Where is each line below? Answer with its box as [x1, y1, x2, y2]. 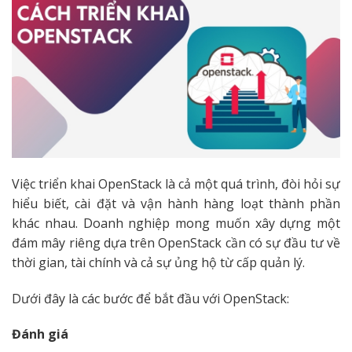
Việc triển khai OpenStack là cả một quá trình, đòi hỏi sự [12, 174, 340, 192]
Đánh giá [12, 325, 68, 343]
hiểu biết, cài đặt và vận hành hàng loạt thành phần [12, 194, 340, 212]
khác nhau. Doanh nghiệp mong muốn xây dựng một [12, 214, 340, 232]
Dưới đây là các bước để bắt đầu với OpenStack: [12, 289, 289, 307]
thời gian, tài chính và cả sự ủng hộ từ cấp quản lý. [12, 253, 305, 271]
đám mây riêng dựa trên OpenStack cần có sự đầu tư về [12, 233, 340, 251]
